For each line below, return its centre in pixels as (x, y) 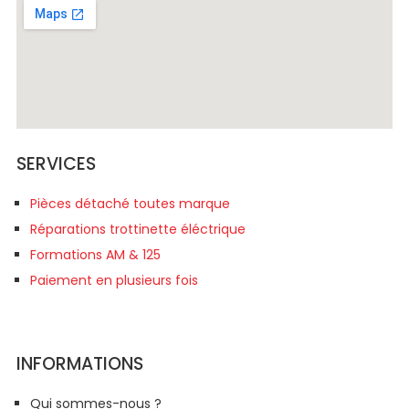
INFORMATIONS (80, 364)
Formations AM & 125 (95, 255)
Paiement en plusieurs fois (114, 280)
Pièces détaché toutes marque (130, 204)
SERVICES (56, 164)
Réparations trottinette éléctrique (138, 229)
